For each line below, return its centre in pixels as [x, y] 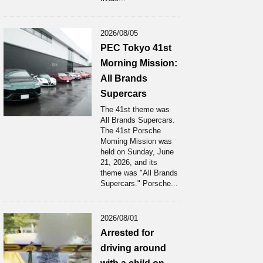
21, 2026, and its [129, 162]
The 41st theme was [135, 109]
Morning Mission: [139, 63]
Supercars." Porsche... [139, 183]
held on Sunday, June [137, 152]
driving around [133, 248]
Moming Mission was [136, 141]
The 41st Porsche [131, 131]
